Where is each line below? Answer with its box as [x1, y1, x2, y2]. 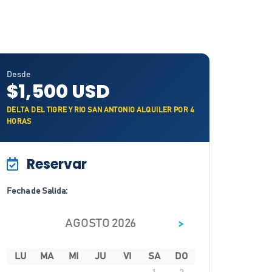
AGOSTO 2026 [65, 217, 136, 230]
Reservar [23, 154, 87, 174]
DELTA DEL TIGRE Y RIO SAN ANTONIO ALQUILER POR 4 [7, 106, 194, 114]
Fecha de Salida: [7, 186, 67, 195]
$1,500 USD [7, 78, 110, 104]
